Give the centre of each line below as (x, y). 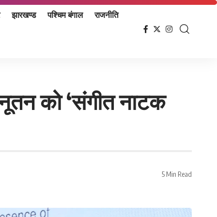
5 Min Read (177, 174)
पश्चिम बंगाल (65, 14)
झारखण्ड (24, 14)
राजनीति (106, 14)
